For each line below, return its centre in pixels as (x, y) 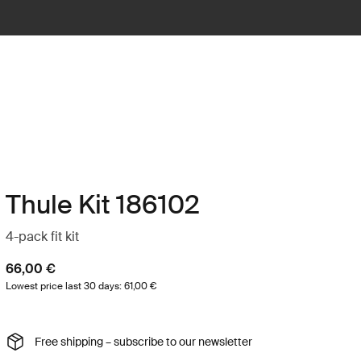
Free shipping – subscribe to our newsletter (143, 341)
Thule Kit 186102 (102, 205)
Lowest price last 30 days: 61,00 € (81, 286)
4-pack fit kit (42, 237)
